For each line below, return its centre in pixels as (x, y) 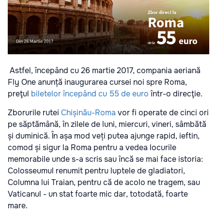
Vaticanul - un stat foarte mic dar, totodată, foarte (98, 194)
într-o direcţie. (176, 93)
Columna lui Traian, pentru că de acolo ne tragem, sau (104, 182)
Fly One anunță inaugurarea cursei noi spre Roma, (97, 82)
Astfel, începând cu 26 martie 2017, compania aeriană (104, 70)
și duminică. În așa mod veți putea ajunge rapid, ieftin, (104, 136)
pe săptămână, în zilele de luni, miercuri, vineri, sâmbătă (107, 124)
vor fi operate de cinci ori (162, 112)
